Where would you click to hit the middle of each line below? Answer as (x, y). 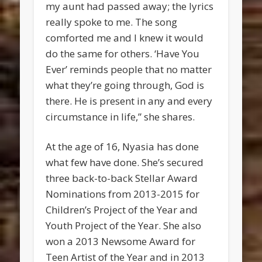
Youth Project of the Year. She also (124, 226)
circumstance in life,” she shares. (120, 117)
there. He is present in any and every (129, 101)
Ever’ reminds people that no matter (129, 70)
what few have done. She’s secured (125, 163)
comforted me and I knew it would (125, 38)
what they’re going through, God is (125, 85)
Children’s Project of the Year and (122, 210)
